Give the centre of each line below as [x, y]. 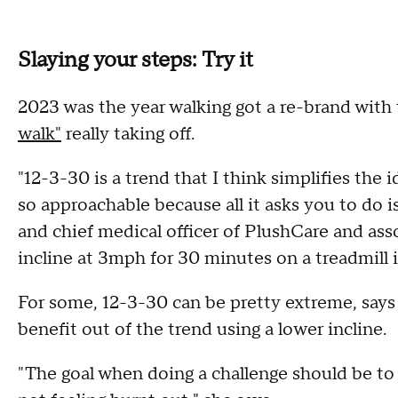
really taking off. [128, 134]
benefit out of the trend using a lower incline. [202, 329]
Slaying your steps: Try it [135, 60]
